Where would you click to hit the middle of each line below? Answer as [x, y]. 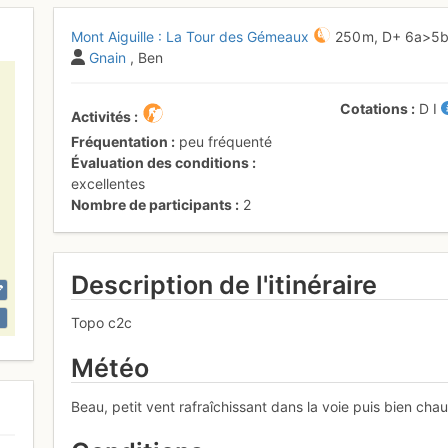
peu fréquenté [226, 141]
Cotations [374, 108]
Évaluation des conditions [160, 162]
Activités [101, 116]
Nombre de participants [152, 204]
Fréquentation [120, 141]
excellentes [108, 183]
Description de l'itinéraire [224, 284]
